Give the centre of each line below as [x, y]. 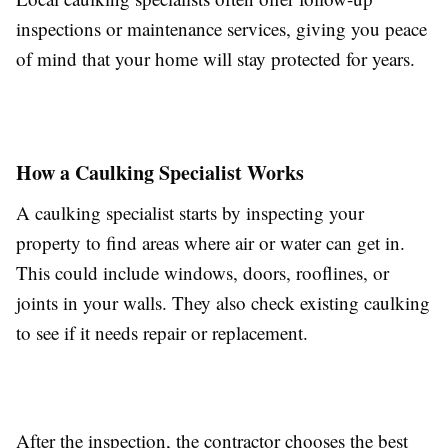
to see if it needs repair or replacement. [162, 333]
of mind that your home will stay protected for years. [215, 59]
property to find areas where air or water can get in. [210, 243]
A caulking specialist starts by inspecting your [190, 213]
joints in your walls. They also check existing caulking [223, 303]
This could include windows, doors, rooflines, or [202, 273]
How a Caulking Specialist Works [160, 173]
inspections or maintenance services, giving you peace [221, 29]
